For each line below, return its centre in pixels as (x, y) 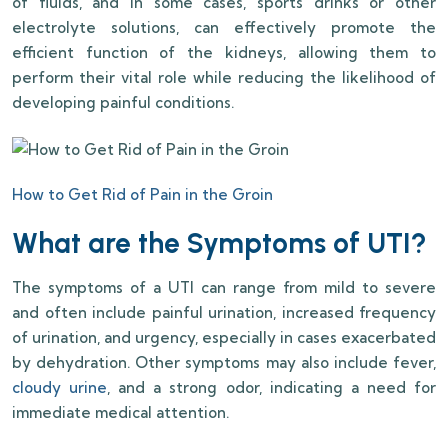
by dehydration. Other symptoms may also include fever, (224, 363)
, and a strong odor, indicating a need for (272, 388)
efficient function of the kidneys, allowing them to (224, 53)
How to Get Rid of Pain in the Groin (142, 195)
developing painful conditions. (123, 103)
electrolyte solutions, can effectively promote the (224, 28)
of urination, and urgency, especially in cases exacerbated (224, 338)
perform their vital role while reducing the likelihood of (224, 78)
